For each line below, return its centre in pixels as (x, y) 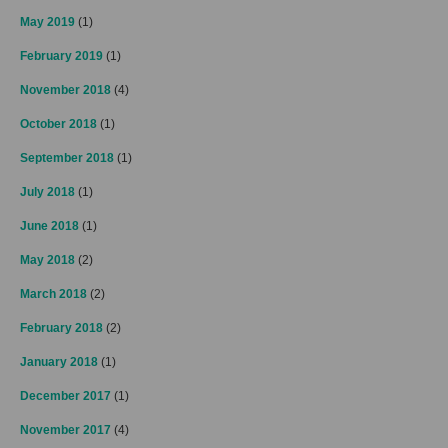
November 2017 (65, 430)
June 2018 (49, 226)
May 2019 (47, 22)
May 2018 (47, 260)
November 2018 (65, 90)
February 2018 (61, 328)
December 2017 (65, 396)
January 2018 (59, 362)
